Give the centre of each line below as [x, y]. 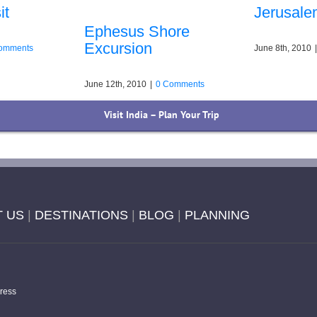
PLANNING [217, 215]
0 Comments [180, 85]
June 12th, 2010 [115, 85]
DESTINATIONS [81, 215]
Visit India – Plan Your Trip [162, 115]
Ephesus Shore [137, 31]
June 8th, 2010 [283, 48]
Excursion [118, 48]
